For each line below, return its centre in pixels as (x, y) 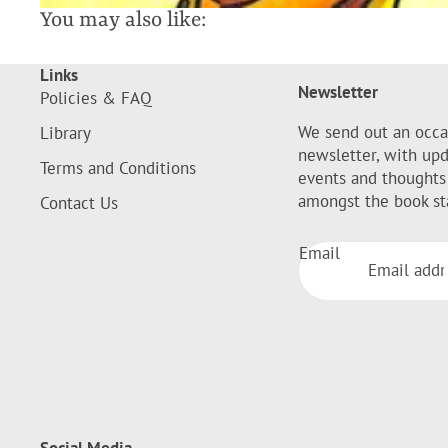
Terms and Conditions (118, 167)
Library (65, 132)
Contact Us (79, 202)
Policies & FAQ (96, 97)
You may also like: (123, 20)
